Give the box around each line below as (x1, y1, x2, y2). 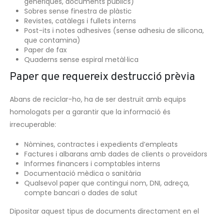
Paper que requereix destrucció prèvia (10, 70, 195, 84)
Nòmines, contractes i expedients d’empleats (24, 139, 178, 150)
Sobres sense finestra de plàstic (24, 6, 132, 16)
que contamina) (24, 35, 80, 45)
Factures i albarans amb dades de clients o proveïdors (24, 149, 207, 159)
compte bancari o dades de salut (24, 188, 138, 198)
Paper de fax (24, 45, 67, 55)
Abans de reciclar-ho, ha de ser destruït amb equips (10, 94, 186, 104)
